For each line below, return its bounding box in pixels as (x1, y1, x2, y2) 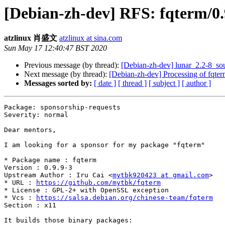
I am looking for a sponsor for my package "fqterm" (4, 141, 205, 149)
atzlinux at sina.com (59, 34, 122, 43)
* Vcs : (4, 194, 36, 202)
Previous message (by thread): (24, 61, 121, 70)
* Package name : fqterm (4, 156, 96, 164)
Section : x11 (4, 201, 56, 209)
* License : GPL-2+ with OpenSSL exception (4, 186, 169, 194)
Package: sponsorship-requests (4, 103, 121, 111)
